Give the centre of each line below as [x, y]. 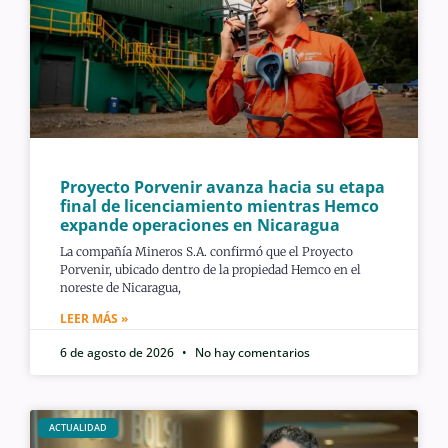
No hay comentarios [251, 352]
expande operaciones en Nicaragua [200, 224]
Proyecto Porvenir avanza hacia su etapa [222, 186]
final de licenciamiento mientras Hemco [219, 205]
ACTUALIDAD [77, 428]
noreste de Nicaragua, [120, 287]
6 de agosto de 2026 [118, 352]
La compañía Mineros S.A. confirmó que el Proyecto [206, 251]
